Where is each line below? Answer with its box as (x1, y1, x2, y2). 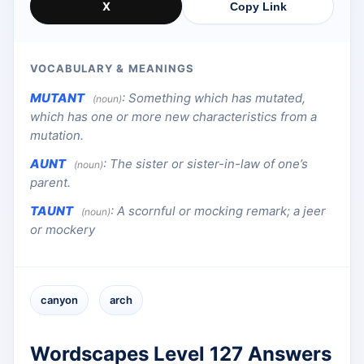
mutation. (30, 128, 84, 144)
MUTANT (30, 90, 84, 106)
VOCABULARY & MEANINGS (30, 62, 194, 76)
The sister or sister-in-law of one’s (110, 156, 308, 172)
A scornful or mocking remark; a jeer (117, 203, 326, 219)
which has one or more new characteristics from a (30, 109, 317, 125)
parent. (30, 175, 71, 191)
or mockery (30, 222, 95, 238)
